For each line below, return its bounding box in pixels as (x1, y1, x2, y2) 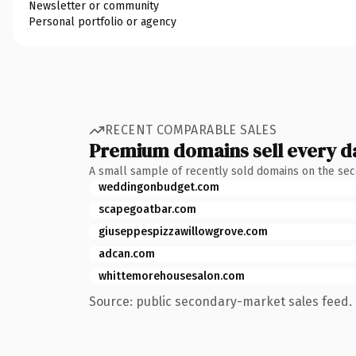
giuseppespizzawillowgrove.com (99, 224, 268, 238)
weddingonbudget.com (99, 180, 219, 194)
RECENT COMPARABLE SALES (105, 122, 277, 137)
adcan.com (99, 246, 155, 261)
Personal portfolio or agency (29, 14, 176, 29)
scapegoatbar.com (99, 202, 196, 216)
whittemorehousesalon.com (99, 269, 245, 283)
